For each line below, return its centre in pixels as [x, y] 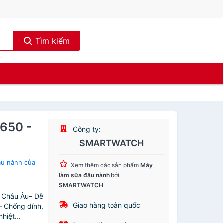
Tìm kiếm [51, 41]
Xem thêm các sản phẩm [106, 165]
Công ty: [86, 129]
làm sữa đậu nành [84, 175]
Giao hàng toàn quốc [106, 205]
